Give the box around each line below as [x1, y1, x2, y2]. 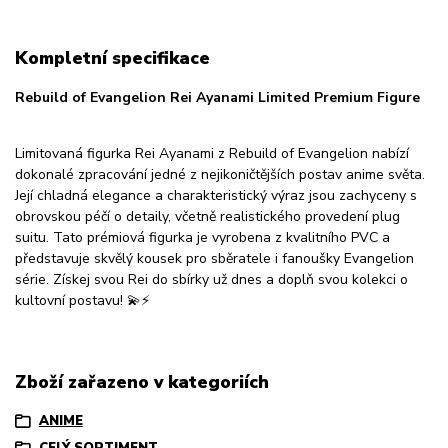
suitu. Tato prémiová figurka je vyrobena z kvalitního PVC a [15, 227, 390, 247]
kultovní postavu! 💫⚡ [15, 290, 150, 310]
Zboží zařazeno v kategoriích [15, 370, 269, 395]
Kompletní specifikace [15, 46, 210, 71]
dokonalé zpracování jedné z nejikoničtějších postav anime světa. [15, 164, 425, 184]
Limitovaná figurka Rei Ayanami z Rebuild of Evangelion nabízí [15, 143, 409, 163]
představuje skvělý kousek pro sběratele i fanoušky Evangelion [15, 248, 414, 268]
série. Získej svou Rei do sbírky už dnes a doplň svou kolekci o [15, 269, 408, 289]
